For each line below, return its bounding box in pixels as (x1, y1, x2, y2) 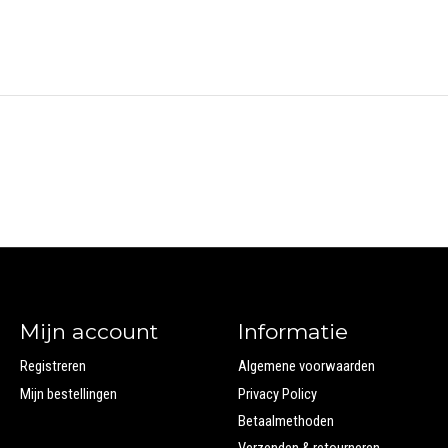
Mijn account (19, 319, 158, 345)
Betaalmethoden (237, 411, 334, 430)
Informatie (237, 319, 348, 345)
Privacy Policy (237, 384, 317, 403)
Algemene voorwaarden (237, 357, 375, 376)
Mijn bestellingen (19, 384, 117, 403)
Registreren (19, 357, 86, 376)
